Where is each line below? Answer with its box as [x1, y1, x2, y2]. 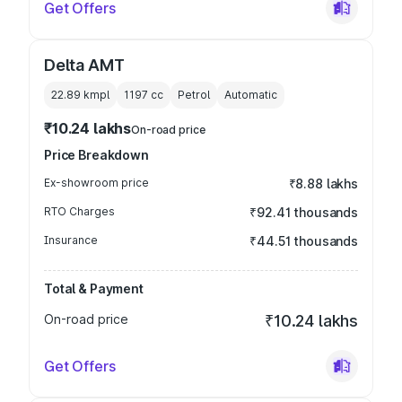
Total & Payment [44, 281, 144, 296]
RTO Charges [44, 205, 115, 218]
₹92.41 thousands [249, 205, 358, 220]
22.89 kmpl [51, 88, 109, 101]
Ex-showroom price [44, 176, 149, 189]
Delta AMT [44, 56, 125, 74]
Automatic [224, 88, 277, 101]
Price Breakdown [44, 147, 149, 162]
